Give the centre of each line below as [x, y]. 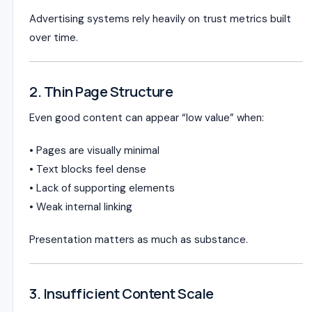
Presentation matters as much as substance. [139, 240]
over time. [54, 38]
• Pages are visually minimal [94, 150]
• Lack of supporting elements [102, 188]
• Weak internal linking [81, 207]
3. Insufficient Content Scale [122, 294]
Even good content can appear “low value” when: [147, 118]
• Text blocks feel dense [88, 169]
